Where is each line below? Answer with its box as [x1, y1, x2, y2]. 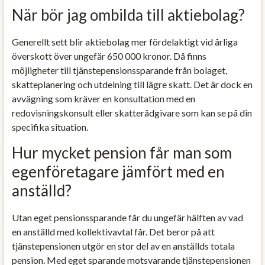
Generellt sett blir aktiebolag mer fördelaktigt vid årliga [11, 35, 238, 47]
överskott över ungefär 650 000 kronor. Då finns [11, 50, 206, 62]
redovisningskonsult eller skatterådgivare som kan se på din [11, 106, 252, 118]
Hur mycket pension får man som [11, 143, 232, 162]
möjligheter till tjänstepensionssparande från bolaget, [11, 64, 227, 76]
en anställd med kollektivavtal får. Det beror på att [11, 225, 215, 237]
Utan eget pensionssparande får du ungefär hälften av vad [11, 211, 243, 223]
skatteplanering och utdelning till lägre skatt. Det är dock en [11, 78, 253, 90]
